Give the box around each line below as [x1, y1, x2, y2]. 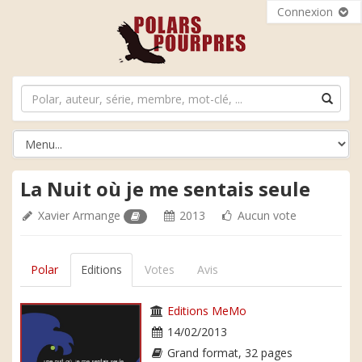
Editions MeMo [167, 303, 246, 318]
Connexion [277, 4, 336, 19]
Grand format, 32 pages [164, 345, 293, 360]
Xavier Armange [38, 208, 120, 223]
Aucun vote [234, 208, 297, 223]
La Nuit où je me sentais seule [20, 175, 310, 202]
